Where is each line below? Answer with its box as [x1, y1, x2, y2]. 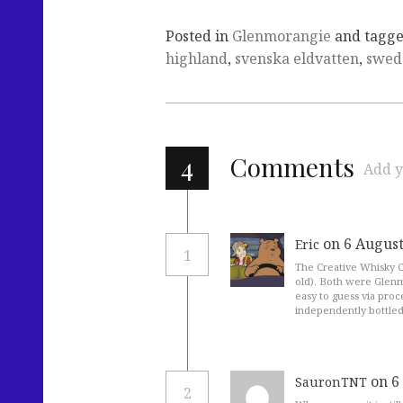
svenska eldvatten [235, 48, 359, 68]
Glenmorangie [232, 25, 331, 46]
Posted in [166, 25, 232, 46]
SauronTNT [295, 373, 367, 391]
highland [166, 48, 228, 68]
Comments [230, 149, 354, 184]
